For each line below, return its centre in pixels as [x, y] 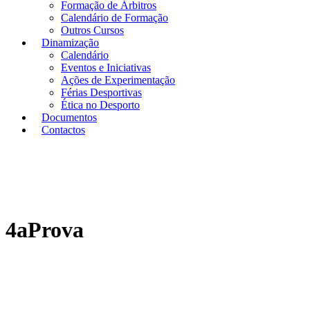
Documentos [69, 117]
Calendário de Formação [115, 18]
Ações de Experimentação [118, 80]
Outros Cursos [92, 30]
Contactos [63, 130]
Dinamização [70, 43]
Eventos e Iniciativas [106, 67]
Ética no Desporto [100, 105]
